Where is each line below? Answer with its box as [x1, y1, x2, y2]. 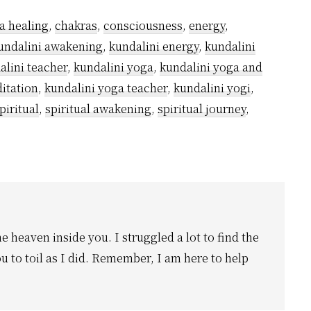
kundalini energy [109, 38, 199, 55]
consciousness [103, 17, 183, 34]
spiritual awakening [45, 101, 151, 117]
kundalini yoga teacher [44, 80, 167, 96]
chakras [55, 17, 97, 34]
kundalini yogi [174, 80, 251, 96]
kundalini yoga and [160, 59, 262, 76]
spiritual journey [158, 101, 246, 117]
